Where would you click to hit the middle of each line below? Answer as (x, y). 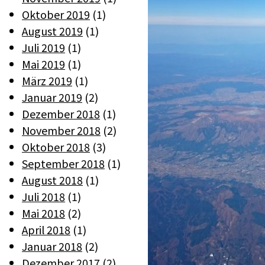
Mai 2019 (43, 64)
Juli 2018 (43, 196)
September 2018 (63, 163)
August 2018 (52, 180)
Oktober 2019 (56, 14)
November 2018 (61, 130)
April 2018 (46, 230)
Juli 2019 (43, 47)
